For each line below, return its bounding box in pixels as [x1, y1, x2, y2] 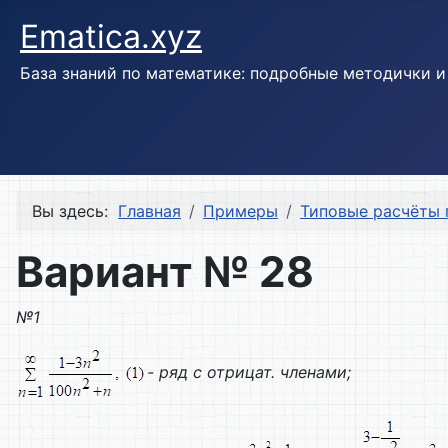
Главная [118, 201, 181, 222]
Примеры [203, 201, 278, 222]
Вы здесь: [32, 201, 118, 222]
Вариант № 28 [16, 246, 314, 298]
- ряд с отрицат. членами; [147, 361, 351, 382]
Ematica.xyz [20, 17, 202, 56]
